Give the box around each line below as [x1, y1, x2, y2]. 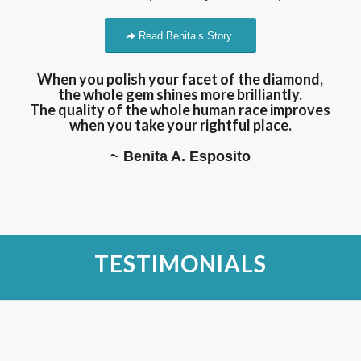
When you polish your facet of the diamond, [37, 70, 324, 89]
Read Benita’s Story [138, 30, 232, 43]
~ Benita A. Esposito [110, 147, 251, 164]
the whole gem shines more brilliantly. [58, 85, 303, 104]
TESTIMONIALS [94, 249, 267, 277]
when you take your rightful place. [68, 116, 292, 135]
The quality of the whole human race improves [30, 101, 331, 119]
